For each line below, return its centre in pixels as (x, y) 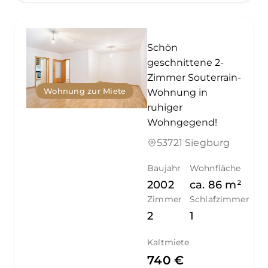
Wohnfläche (215, 168)
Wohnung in (178, 92)
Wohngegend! (182, 122)
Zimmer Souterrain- (194, 77)
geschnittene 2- (186, 62)
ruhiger (165, 107)
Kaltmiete (168, 242)
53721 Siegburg (194, 142)
